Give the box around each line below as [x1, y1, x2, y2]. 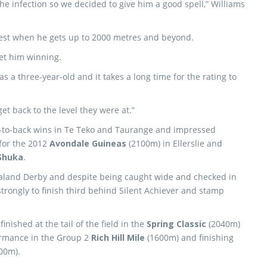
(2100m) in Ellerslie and [126, 138, 222, 149]
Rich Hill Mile [91, 232, 145, 243]
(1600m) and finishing [145, 232, 234, 243]
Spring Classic [147, 218, 206, 229]
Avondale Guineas [49, 138, 126, 149]
